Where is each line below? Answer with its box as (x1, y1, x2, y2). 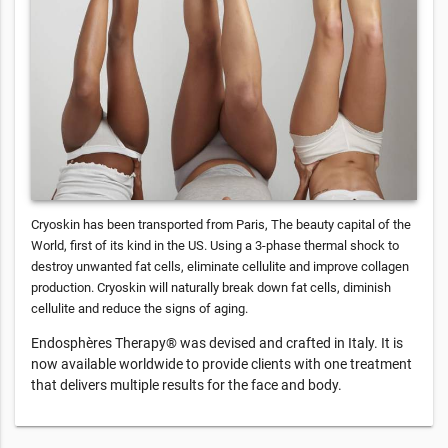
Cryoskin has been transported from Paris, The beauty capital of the (31, 216, 411, 232)
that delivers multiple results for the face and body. (31, 376, 342, 393)
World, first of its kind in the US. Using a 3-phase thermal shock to (31, 237, 399, 253)
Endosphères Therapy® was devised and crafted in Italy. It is (31, 334, 403, 351)
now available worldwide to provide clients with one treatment (31, 355, 412, 372)
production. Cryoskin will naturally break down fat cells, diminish (31, 279, 391, 295)
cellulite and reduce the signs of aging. (31, 300, 248, 316)
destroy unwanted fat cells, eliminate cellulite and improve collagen (31, 258, 409, 274)
